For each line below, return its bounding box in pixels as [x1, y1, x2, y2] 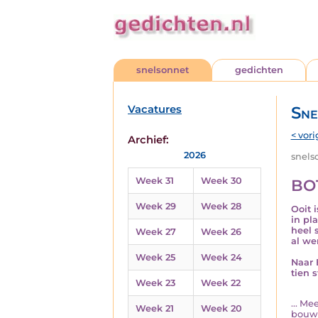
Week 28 [201, 201, 241, 212]
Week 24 [201, 252, 242, 263]
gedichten [234, 65, 283, 75]
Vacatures [128, 103, 182, 116]
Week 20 [201, 303, 242, 314]
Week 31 [136, 175, 174, 186]
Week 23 [136, 278, 175, 288]
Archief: [128, 133, 169, 146]
